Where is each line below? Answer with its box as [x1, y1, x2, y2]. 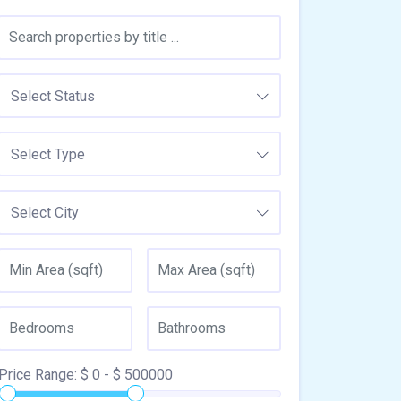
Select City [11, 203, 79, 221]
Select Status [11, 87, 95, 105]
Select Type [11, 145, 85, 163]
